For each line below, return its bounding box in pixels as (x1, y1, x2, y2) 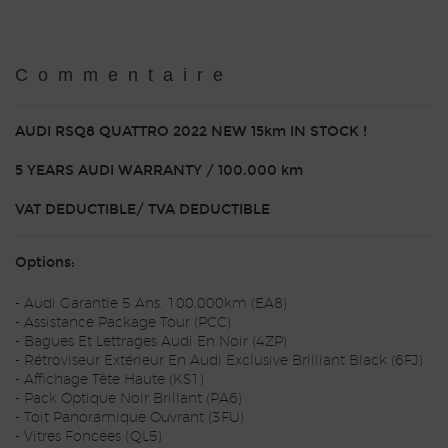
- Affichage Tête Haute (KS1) (15, 373, 204, 388)
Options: (15, 254, 75, 272)
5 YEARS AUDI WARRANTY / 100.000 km (15, 162, 303, 180)
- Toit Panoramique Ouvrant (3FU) (15, 411, 244, 426)
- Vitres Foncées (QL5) (15, 430, 162, 445)
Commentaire (15, 65, 233, 86)
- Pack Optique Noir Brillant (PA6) (15, 392, 242, 407)
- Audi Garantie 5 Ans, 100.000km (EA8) (15, 297, 287, 312)
